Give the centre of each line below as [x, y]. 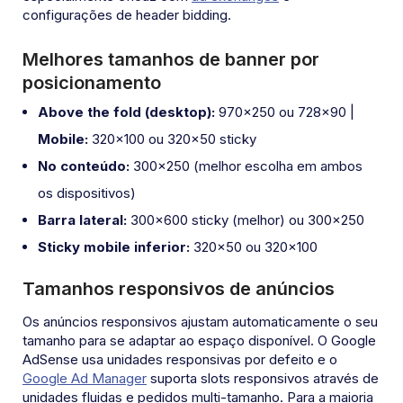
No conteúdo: [84, 166]
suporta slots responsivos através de [263, 379]
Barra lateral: [82, 220]
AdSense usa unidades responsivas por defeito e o [180, 360]
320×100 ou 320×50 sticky [172, 139]
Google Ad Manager [85, 379]
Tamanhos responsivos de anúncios [179, 289]
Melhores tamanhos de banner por [171, 60]
